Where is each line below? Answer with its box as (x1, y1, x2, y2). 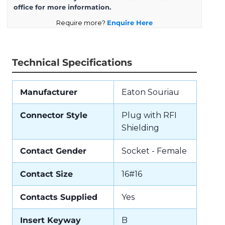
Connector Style (20, 110, 87, 120)
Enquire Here (107, 19, 153, 27)
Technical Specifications (12, 56, 132, 68)
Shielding (122, 123, 159, 133)
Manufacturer (20, 87, 77, 97)
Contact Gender (20, 146, 86, 156)
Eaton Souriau (122, 87, 179, 97)
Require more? (56, 19, 107, 27)
